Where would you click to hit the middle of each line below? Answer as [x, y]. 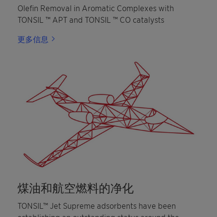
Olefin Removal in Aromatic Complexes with [96, 8]
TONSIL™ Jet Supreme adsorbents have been [97, 206]
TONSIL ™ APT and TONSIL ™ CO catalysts [91, 20]
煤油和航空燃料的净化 [76, 188]
